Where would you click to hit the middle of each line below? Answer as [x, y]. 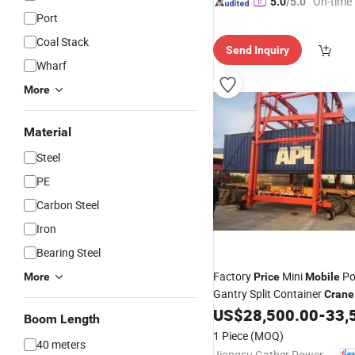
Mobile [323, 277]
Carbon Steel [68, 205]
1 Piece [231, 336]
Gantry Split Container [269, 294]
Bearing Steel [69, 252]
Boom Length [62, 319]
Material [48, 132]
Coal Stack [63, 42]
